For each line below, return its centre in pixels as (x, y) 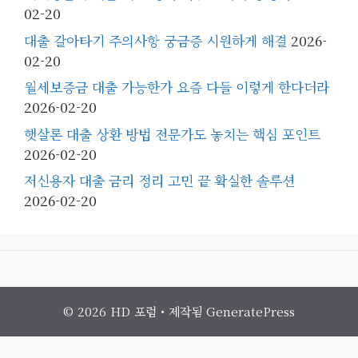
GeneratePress (251, 311)
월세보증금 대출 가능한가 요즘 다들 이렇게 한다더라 (177, 87)
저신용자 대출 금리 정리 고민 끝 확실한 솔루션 (159, 180)
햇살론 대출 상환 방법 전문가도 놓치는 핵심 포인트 (172, 133)
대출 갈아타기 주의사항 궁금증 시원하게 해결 (155, 40)
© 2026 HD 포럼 (110, 311)
